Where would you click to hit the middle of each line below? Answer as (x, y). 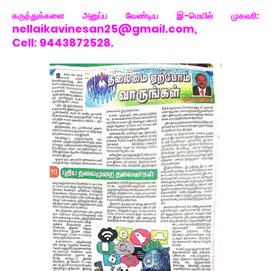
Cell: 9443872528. (63, 43)
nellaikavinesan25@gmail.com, (106, 29)
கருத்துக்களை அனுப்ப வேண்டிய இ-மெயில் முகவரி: (135, 16)
